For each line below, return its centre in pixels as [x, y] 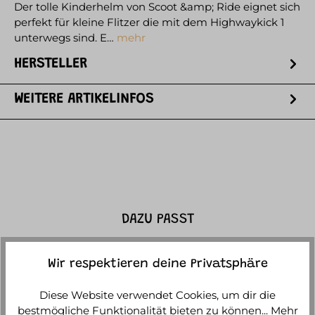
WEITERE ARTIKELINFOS [84, 99]
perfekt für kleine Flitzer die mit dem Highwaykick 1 [149, 22]
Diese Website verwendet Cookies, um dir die [157, 295]
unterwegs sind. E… [65, 38]
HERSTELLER [51, 64]
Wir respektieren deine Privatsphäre [157, 265]
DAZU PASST [157, 220]
